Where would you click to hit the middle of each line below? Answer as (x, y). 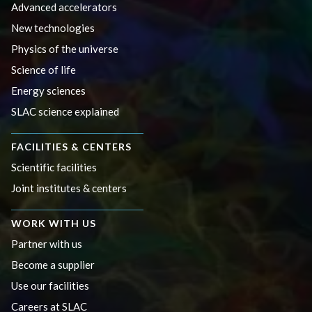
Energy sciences (48, 90)
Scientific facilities (54, 167)
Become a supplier (53, 264)
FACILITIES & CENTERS (71, 146)
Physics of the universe (65, 48)
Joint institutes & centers (69, 188)
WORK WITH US (54, 223)
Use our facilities (50, 285)
